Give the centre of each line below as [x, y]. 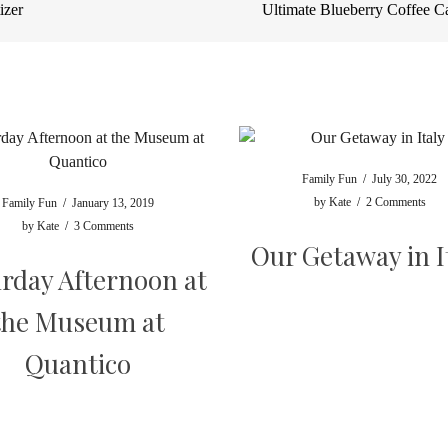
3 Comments [104, 226]
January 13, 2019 [113, 203]
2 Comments [395, 202]
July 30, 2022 [405, 179]
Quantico [78, 363]
